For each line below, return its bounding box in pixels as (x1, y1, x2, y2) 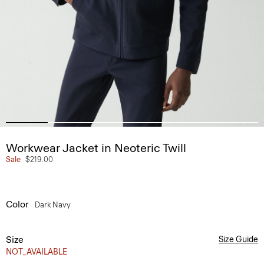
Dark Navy (35, 200, 72, 209)
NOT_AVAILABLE (6, 247, 67, 257)
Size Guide (219, 235, 258, 245)
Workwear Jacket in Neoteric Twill (6, 141, 186, 155)
